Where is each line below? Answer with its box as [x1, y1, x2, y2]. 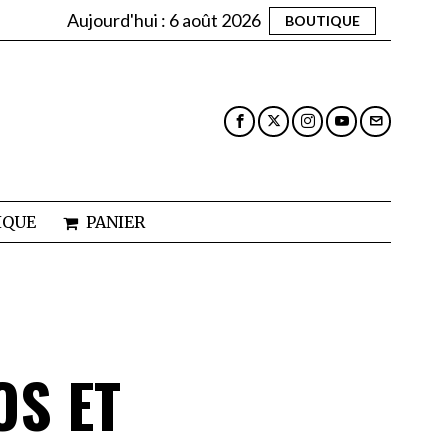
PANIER [85, 212, 145, 233]
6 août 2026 [169, 8, 261, 31]
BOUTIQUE [285, 11, 360, 29]
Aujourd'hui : [67, 8, 169, 31]
